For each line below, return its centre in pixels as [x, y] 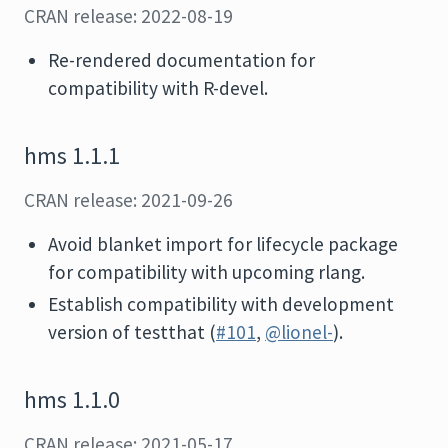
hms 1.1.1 [72, 156]
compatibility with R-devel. [158, 88]
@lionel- [299, 332]
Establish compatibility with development [221, 304]
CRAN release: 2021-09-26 [128, 200]
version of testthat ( [132, 332]
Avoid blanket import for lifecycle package [223, 244]
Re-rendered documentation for [181, 60]
